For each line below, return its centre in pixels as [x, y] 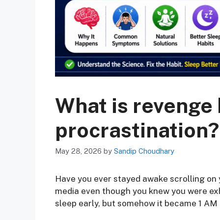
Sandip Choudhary [144, 151]
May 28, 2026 [78, 151]
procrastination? [137, 130]
